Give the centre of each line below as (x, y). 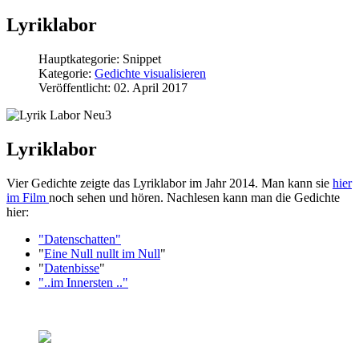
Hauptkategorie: (81, 58)
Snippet (142, 58)
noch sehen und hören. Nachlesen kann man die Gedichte (194, 197)
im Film (28, 197)
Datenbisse (72, 268)
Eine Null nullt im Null (102, 253)
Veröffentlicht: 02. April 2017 (113, 87)
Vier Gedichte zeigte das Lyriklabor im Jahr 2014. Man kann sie (169, 183)
